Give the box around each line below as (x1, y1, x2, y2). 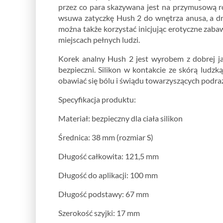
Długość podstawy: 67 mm (58, 189, 149, 199)
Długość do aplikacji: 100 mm (58, 170, 158, 180)
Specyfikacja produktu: (58, 94, 136, 104)
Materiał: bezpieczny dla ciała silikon (58, 113, 183, 123)
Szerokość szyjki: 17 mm (58, 208, 140, 218)
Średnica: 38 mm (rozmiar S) (58, 132, 153, 142)
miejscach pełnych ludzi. (58, 34, 140, 44)
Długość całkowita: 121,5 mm (58, 151, 159, 161)
